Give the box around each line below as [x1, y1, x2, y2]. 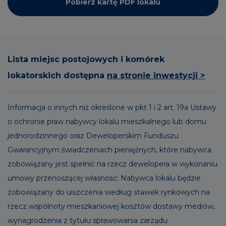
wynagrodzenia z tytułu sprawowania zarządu [8, 215, 167, 225]
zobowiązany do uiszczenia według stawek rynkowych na [8, 187, 210, 197]
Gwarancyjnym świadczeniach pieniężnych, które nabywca [8, 145, 211, 154]
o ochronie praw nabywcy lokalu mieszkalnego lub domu [8, 117, 206, 126]
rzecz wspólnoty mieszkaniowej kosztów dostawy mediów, [8, 201, 215, 211]
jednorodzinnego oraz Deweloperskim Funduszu [8, 131, 179, 140]
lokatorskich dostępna [8, 70, 104, 80]
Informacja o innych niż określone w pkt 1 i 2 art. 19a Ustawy [8, 102, 216, 112]
